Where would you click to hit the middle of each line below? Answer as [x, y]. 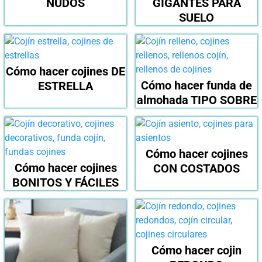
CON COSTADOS [196, 168]
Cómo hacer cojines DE [65, 71]
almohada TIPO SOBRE [196, 100]
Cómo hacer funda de [196, 85]
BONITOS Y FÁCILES [65, 182]
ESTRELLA [65, 86]
